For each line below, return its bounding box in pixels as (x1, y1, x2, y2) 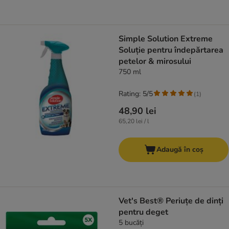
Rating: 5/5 (119, 89, 153, 99)
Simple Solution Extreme (119, 33, 213, 45)
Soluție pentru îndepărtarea (119, 44, 223, 56)
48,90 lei (119, 105, 156, 118)
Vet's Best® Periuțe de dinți (119, 195, 223, 207)
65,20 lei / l (119, 117, 149, 126)
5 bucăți (119, 218, 144, 228)
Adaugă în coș (156, 145, 203, 155)
